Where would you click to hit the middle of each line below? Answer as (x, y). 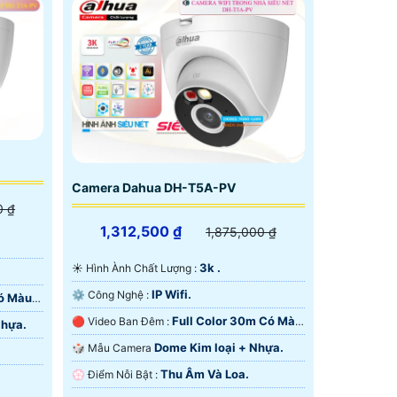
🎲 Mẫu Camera (121, 347)
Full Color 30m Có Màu (237, 320)
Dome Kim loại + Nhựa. (218, 347)
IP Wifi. (171, 294)
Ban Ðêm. (98, 341)
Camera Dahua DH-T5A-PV (153, 187)
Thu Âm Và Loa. (204, 374)
